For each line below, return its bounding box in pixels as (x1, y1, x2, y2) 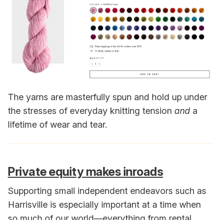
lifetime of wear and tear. (8, 119, 107, 130)
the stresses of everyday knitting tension (8, 106, 174, 116)
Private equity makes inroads (8, 165, 163, 179)
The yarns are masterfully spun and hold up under (8, 92, 207, 103)
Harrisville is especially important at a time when (8, 199, 201, 210)
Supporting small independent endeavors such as (8, 186, 206, 196)
